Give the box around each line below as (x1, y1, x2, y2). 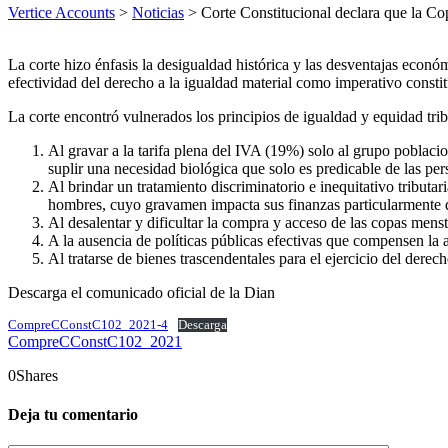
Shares (16, 366, 58, 384)
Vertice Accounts (8, 3, 115, 21)
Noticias (132, 3, 184, 21)
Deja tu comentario (8, 406, 138, 424)
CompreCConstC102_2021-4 (8, 317, 168, 332)
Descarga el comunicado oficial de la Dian (8, 283, 275, 301)
